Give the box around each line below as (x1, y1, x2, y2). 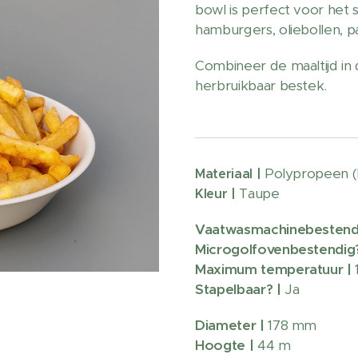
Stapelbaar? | (195, 280, 285, 298)
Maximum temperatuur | (195, 261, 356, 278)
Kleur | (195, 185, 240, 202)
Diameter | (195, 316, 268, 334)
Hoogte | (195, 336, 254, 354)
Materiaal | (195, 165, 265, 182)
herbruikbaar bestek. (195, 77, 328, 94)
